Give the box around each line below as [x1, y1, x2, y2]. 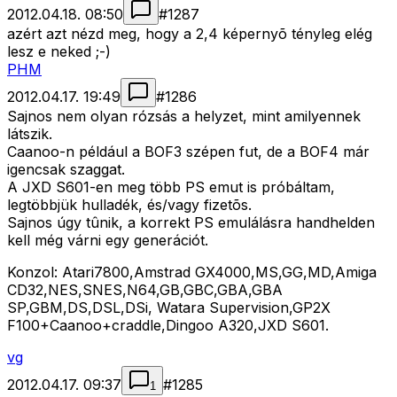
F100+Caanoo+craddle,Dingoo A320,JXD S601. [7, 316, 329, 335]
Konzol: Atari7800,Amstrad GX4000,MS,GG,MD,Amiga [7, 263, 377, 282]
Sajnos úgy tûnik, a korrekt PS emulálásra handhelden [7, 214, 375, 232]
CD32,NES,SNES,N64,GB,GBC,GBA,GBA [7, 281, 283, 300]
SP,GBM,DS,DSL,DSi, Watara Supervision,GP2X [7, 299, 331, 317]
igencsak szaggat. [7, 160, 125, 179]
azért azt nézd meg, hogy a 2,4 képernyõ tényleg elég [7, 25, 372, 43]
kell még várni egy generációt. [7, 231, 208, 250]
